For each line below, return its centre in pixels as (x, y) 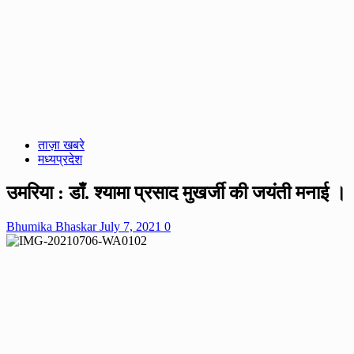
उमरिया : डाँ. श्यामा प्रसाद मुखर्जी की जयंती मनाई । (176, 192)
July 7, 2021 (132, 226)
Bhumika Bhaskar (53, 226)
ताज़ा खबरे (61, 145)
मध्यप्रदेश (60, 159)
